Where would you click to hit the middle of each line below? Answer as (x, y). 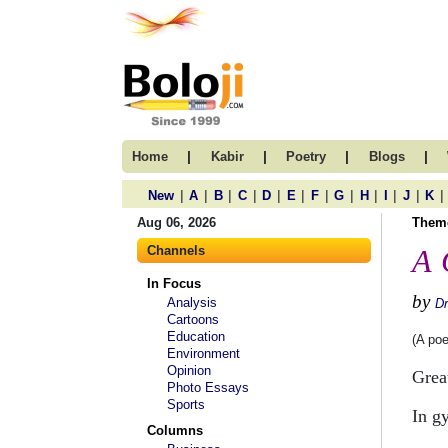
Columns (175, 430)
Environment (203, 353)
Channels (176, 250)
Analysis (192, 302)
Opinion (189, 370)
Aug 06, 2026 (176, 222)
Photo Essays (208, 387)
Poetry (306, 156)
